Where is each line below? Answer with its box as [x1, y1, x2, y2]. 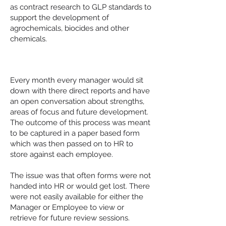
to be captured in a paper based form [10, 129, 140, 138]
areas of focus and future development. [10, 107, 148, 117]
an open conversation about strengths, [10, 97, 144, 106]
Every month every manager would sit [10, 76, 143, 85]
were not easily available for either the [10, 192, 143, 201]
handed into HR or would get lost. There [10, 182, 150, 191]
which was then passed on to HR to [10, 139, 133, 148]
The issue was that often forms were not [10, 171, 151, 180]
